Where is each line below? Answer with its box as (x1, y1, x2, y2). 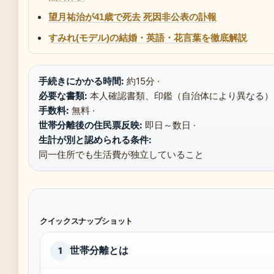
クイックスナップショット (40, 216, 133, 226)
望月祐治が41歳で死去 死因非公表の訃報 (48, 11, 217, 22)
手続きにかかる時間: (39, 75, 124, 87)
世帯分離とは (70, 244, 128, 256)
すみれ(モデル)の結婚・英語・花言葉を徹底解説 (48, 32, 247, 43)
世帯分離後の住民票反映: (39, 119, 143, 131)
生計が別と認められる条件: (39, 133, 152, 146)
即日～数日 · (143, 119, 196, 131)
